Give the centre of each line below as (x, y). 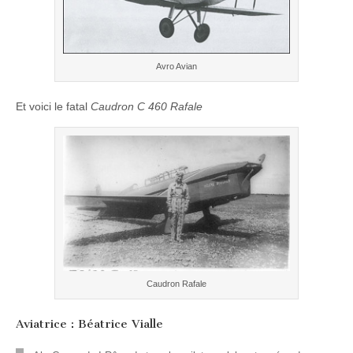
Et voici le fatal (53, 107)
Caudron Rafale (176, 284)
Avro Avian (176, 67)
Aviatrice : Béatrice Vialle (89, 324)
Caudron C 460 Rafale (147, 107)
